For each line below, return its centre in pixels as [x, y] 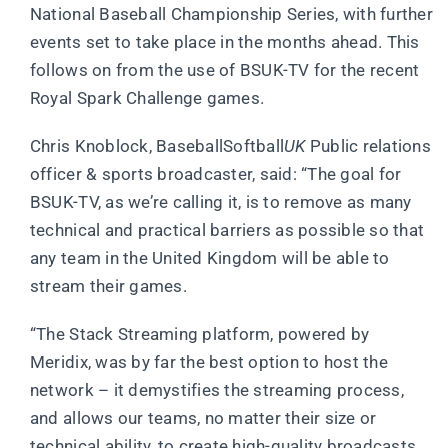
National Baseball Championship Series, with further [231, 13]
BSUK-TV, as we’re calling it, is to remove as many [220, 201]
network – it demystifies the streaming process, [216, 389]
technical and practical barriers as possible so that [227, 229]
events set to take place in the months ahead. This [224, 41]
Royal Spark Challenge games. [147, 97]
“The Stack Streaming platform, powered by [199, 333]
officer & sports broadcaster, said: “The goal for [215, 173]
